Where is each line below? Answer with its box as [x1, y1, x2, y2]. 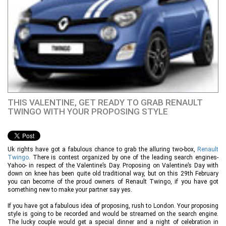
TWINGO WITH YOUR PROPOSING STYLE [8, 106, 168, 117]
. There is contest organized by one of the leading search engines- [29, 154, 218, 161]
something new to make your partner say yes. [8, 186, 135, 194]
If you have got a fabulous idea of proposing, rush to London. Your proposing [8, 202, 218, 210]
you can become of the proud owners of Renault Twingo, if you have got [8, 178, 218, 186]
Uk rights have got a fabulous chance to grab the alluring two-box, [8, 146, 197, 153]
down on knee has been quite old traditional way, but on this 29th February [8, 170, 218, 178]
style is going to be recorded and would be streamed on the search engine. [8, 210, 218, 218]
